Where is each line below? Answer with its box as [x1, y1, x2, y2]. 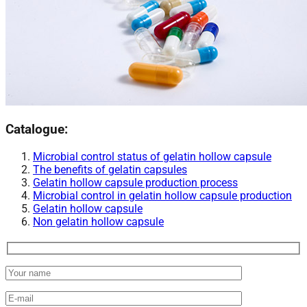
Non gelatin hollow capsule [33, 214, 164, 228]
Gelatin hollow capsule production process [33, 175, 238, 189]
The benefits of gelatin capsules [33, 162, 187, 176]
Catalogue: [5, 121, 68, 137]
